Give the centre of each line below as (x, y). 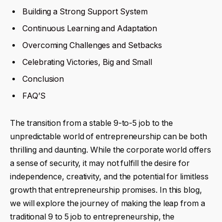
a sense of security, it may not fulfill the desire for (100, 164)
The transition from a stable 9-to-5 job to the (92, 123)
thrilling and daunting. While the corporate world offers (111, 150)
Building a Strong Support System (85, 11)
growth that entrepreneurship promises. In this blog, (106, 190)
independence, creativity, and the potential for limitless (109, 177)
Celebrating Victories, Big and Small (87, 62)
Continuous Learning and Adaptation (90, 28)
